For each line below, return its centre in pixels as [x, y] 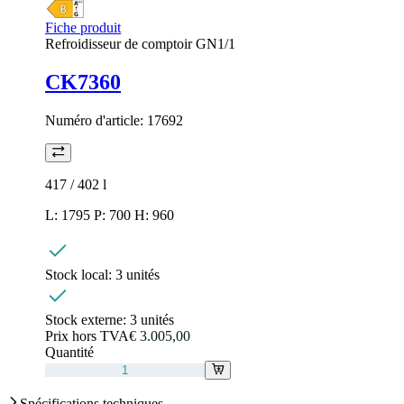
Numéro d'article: [96, 120]
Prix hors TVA [87, 335]
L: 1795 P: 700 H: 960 [110, 215]
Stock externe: [87, 319]
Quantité [69, 352]
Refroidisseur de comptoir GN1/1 [140, 44]
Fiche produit [83, 28]
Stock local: [80, 274]
